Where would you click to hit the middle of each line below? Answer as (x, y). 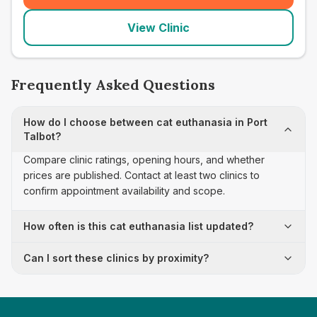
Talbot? (42, 136)
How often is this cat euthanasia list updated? (138, 226)
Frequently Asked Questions (113, 85)
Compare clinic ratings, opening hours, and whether (144, 160)
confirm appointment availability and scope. (124, 191)
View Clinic (158, 28)
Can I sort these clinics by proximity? (116, 258)
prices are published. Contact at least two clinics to (142, 175)
